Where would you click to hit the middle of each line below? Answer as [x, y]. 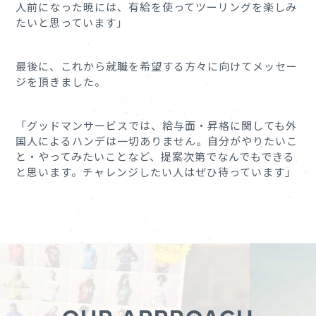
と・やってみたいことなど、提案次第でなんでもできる [156, 156]
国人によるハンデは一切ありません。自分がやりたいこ [157, 140]
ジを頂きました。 [61, 81]
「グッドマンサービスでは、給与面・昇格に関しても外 [157, 125]
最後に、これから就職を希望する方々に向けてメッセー [157, 66]
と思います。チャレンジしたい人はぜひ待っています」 [156, 171]
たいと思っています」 [72, 22]
